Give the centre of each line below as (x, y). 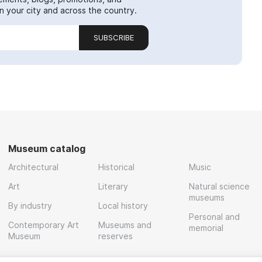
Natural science (219, 186)
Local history (123, 205)
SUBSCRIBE (114, 38)
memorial (206, 227)
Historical (117, 167)
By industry (30, 205)
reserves (116, 236)
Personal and (214, 216)
